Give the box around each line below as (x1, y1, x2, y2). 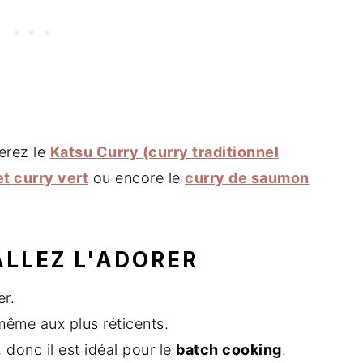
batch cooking (176, 341, 282, 358)
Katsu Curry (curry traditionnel (49, 143, 279, 160)
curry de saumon (185, 169, 310, 186)
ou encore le (88, 169, 185, 186)
